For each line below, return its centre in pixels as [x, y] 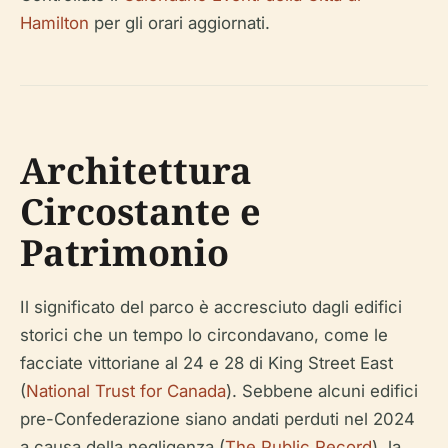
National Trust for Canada [126, 391]
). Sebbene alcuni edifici [322, 391]
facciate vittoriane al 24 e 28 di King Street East [206, 363]
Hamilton [54, 23]
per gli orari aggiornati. [179, 23]
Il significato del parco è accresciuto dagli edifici [211, 307]
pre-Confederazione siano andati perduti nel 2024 [217, 419]
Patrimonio [124, 252]
